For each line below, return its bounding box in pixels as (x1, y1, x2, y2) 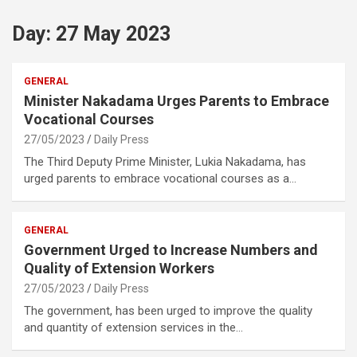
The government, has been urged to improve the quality (24, 304, 312, 319)
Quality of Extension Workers (24, 260, 214, 277)
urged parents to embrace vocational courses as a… (24, 171, 296, 186)
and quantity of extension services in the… (24, 320, 243, 335)
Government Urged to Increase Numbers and (24, 241, 318, 259)
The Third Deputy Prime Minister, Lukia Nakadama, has (24, 155, 306, 170)
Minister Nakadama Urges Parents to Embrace (24, 92, 329, 110)
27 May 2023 (56, 22, 171, 46)
